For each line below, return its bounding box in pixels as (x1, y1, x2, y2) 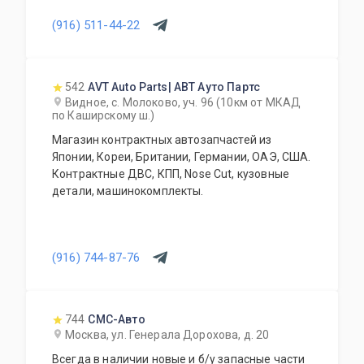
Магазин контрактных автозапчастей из (52, 133, 272, 146)
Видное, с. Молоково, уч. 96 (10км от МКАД (65, 96, 301, 109)
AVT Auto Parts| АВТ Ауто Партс (88, 80, 260, 93)
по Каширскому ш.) (52, 109, 155, 122)
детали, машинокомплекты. (52, 184, 204, 197)
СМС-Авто (88, 313, 145, 326)
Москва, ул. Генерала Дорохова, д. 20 (65, 328, 270, 341)
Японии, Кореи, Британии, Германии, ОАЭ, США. (52, 150, 311, 163)
